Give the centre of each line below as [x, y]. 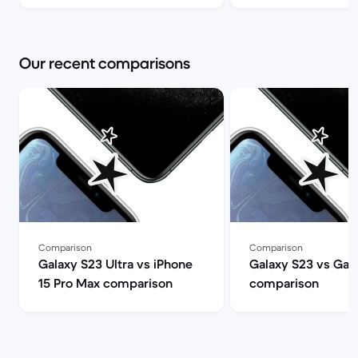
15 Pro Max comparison [105, 283]
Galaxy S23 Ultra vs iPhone [115, 264]
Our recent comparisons [105, 64]
